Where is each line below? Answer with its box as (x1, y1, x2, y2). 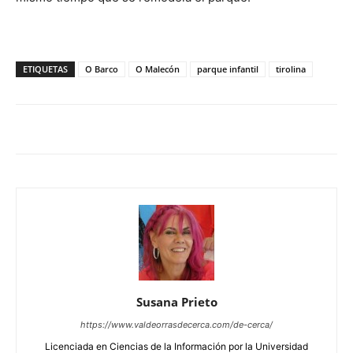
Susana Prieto (136, 294, 217, 310)
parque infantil (197, 63, 258, 75)
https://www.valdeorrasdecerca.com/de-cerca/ (80, 319, 273, 330)
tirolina (276, 63, 306, 75)
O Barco (85, 63, 118, 75)
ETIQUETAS (23, 63, 68, 75)
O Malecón (136, 63, 180, 75)
